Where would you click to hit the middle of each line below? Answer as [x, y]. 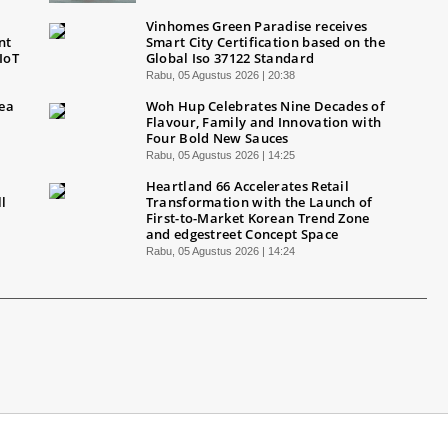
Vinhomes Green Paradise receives [256, 25]
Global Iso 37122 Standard [230, 57]
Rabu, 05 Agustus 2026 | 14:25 [220, 154]
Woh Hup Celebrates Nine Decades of [265, 105]
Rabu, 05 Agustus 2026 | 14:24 [220, 250]
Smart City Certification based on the [265, 41]
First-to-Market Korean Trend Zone [257, 217]
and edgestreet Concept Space [242, 233]
